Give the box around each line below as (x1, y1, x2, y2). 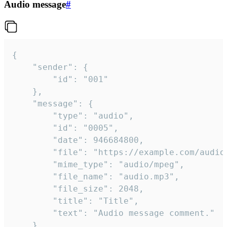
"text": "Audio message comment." (12, 208, 53, 218)
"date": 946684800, (12, 135, 53, 145)
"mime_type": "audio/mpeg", (12, 159, 53, 169)
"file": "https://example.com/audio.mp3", (12, 147, 53, 157)
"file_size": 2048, (12, 183, 53, 194)
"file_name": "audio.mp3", (12, 171, 53, 181)
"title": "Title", (12, 196, 53, 206)
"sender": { (12, 62, 32, 72)
